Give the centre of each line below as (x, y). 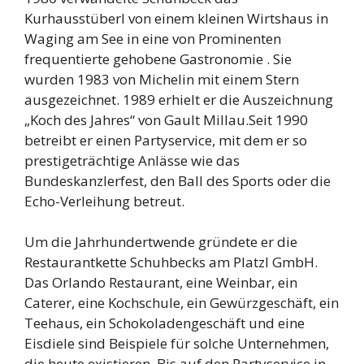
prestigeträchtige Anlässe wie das (132, 160)
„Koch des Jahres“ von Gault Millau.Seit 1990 (166, 119)
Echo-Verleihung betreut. (104, 201)
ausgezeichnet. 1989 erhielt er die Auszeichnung (179, 99)
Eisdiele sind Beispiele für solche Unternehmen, (177, 344)
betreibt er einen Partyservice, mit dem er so (166, 140)
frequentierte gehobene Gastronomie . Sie (158, 58)
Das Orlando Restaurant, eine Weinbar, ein (161, 283)
